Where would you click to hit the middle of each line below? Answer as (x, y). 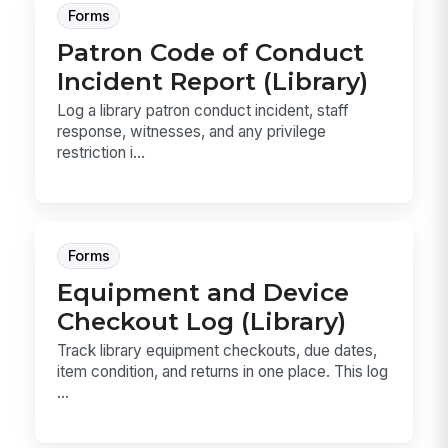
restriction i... (101, 153)
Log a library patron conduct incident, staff (203, 111)
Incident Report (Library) (213, 81)
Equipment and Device (203, 291)
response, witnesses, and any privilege (192, 132)
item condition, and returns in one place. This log (223, 372)
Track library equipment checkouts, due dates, (217, 351)
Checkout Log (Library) (202, 320)
